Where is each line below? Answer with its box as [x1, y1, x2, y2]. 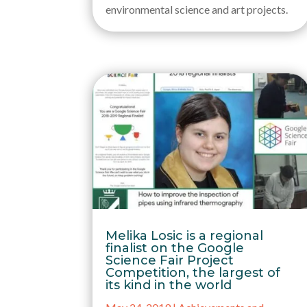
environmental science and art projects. [106, 2, 288, 16]
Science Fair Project [106, 253, 234, 269]
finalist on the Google [106, 241, 245, 256]
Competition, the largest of [106, 265, 281, 281]
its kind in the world [106, 278, 232, 293]
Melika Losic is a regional [106, 228, 264, 244]
